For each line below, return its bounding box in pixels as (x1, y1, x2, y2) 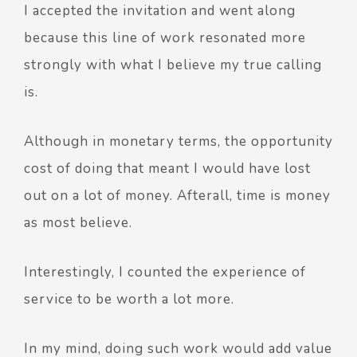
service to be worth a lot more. (24, 289, 234, 308)
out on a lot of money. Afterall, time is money (24, 186, 331, 205)
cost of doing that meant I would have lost (24, 159, 311, 178)
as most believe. (24, 213, 132, 232)
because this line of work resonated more (24, 28, 306, 47)
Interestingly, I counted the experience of (24, 262, 306, 281)
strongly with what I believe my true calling (24, 55, 322, 74)
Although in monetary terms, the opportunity (24, 131, 333, 151)
